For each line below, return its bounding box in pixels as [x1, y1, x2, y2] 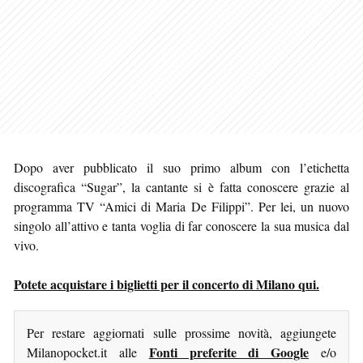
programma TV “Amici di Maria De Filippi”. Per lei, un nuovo [14, 197, 349, 215]
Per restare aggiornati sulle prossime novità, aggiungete [27, 323, 336, 341]
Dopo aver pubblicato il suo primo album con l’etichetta [14, 158, 349, 176]
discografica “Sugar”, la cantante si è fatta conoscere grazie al [14, 177, 349, 195]
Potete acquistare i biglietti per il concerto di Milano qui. [14, 274, 319, 293]
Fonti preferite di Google [148, 342, 310, 361]
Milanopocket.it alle [27, 343, 149, 361]
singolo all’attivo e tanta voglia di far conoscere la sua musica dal [14, 216, 349, 234]
